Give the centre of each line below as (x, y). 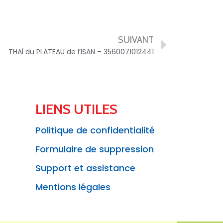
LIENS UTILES (76, 109)
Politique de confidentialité (95, 130)
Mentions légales (73, 187)
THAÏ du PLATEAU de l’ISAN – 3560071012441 (81, 52)
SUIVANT (136, 40)
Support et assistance (85, 168)
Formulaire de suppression (95, 149)
